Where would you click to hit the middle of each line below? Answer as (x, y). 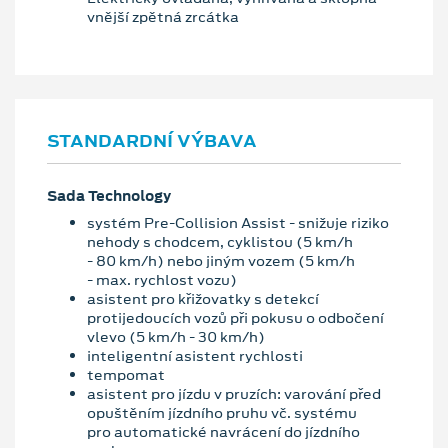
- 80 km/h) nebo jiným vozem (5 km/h (221, 261)
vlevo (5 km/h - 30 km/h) (176, 337)
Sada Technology (109, 195)
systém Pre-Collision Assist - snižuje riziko (238, 223)
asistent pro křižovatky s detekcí (203, 299)
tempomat (126, 375)
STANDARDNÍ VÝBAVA (152, 140)
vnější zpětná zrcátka (163, 16)
